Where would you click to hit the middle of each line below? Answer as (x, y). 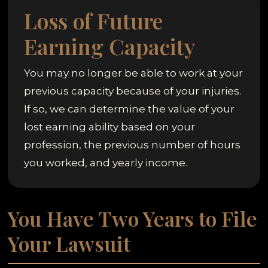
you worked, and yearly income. (106, 162)
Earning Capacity (110, 46)
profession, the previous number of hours (133, 144)
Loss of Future (94, 20)
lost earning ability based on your (110, 127)
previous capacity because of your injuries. (133, 91)
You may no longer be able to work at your (134, 73)
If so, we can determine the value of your (130, 109)
